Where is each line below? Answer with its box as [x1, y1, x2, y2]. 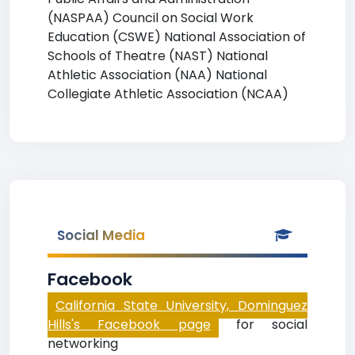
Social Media [57, 226, 145, 245]
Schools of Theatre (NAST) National [48, 47, 268, 65]
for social [218, 315, 307, 334]
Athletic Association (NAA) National [48, 66, 267, 84]
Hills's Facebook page [48, 315, 211, 334]
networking [48, 334, 118, 353]
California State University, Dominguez [55, 296, 307, 315]
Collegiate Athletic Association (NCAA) [48, 85, 288, 103]
